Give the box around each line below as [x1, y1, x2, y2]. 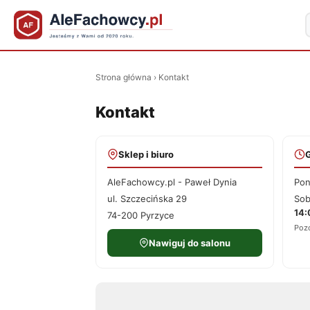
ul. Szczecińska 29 [107, 193, 187, 204]
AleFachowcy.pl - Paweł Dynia [107, 176, 237, 188]
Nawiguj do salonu [149, 237, 230, 248]
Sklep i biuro [118, 149, 174, 160]
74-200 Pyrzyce [107, 210, 174, 221]
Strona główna [95, 72, 152, 82]
